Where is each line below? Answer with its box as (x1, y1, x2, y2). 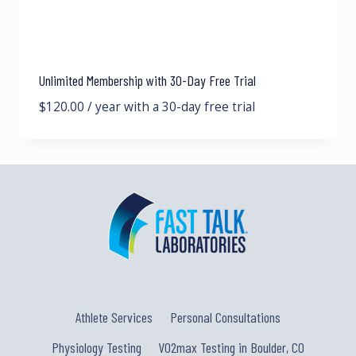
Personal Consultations (169, 308, 281, 326)
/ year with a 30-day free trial (87, 98, 255, 115)
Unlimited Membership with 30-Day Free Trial (39, 71, 256, 89)
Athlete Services (75, 308, 153, 326)
